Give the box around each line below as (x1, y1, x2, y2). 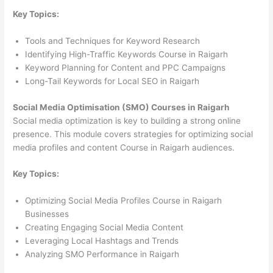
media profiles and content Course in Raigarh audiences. (13, 142, 235, 152)
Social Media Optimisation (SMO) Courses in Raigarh (13, 102, 230, 112)
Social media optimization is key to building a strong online (13, 115, 241, 126)
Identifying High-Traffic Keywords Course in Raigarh (25, 49, 229, 60)
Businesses (25, 209, 69, 219)
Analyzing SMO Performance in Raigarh (25, 249, 180, 260)
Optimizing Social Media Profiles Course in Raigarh (25, 196, 222, 206)
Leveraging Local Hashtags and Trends (25, 236, 179, 246)
